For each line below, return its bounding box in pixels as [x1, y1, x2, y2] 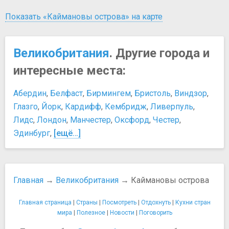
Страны [76, 198, 98, 206]
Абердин [13, 88, 47, 98]
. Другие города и [109, 45, 210, 60]
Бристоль [134, 88, 171, 98]
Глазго [13, 101, 38, 111]
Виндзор [174, 88, 207, 98]
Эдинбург [13, 128, 50, 138]
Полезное [76, 209, 105, 216]
